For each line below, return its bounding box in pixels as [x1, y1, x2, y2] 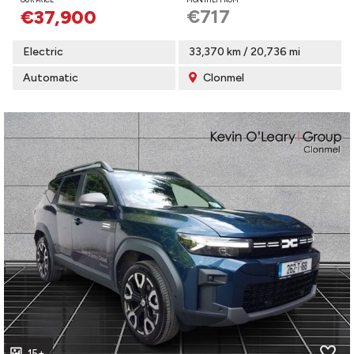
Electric [23, 44, 63, 58]
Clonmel [201, 70, 244, 85]
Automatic [23, 70, 78, 85]
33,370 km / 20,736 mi [189, 44, 300, 58]
